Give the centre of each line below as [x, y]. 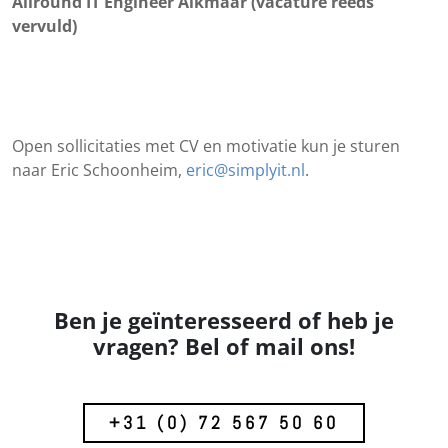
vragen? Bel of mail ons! [224, 346]
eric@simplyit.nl [245, 169]
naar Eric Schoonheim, [99, 169]
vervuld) [44, 25]
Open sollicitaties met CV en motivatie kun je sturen [206, 145]
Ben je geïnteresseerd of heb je [224, 320]
